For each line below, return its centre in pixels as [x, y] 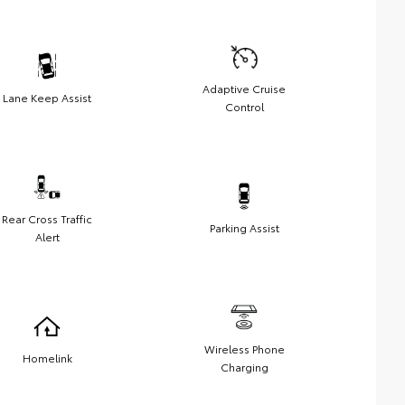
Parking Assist [244, 228]
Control [244, 107]
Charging [244, 367]
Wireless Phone [244, 349]
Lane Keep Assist [47, 98]
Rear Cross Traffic [47, 219]
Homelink [47, 358]
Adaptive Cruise [244, 89]
